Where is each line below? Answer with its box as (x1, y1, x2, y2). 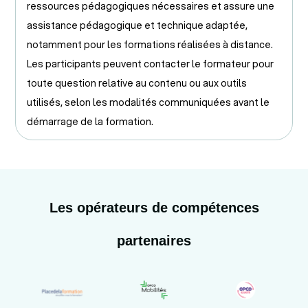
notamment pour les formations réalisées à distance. (27, 37, 273, 52)
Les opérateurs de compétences (49, 199, 259, 215)
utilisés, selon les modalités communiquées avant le (27, 95, 269, 109)
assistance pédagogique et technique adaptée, (27, 18, 247, 32)
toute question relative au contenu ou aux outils (27, 76, 247, 90)
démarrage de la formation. (27, 114, 153, 129)
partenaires (117, 232, 191, 248)
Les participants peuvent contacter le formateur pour (27, 56, 274, 71)
